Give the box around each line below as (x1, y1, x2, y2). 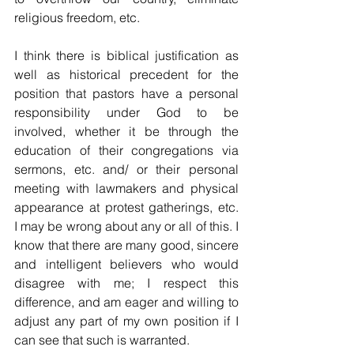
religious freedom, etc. (14, 9, 143, 25)
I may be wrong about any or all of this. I (14, 217, 239, 234)
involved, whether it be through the (14, 122, 239, 139)
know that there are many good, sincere (14, 236, 239, 253)
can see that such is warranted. (14, 331, 196, 348)
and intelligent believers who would (14, 255, 239, 272)
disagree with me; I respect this (14, 274, 239, 291)
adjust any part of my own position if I (14, 312, 239, 329)
